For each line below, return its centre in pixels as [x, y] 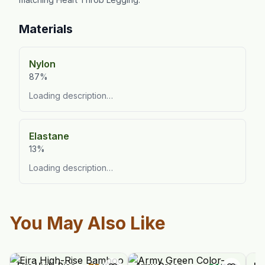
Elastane [49, 136]
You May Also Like [88, 223]
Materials [46, 29]
